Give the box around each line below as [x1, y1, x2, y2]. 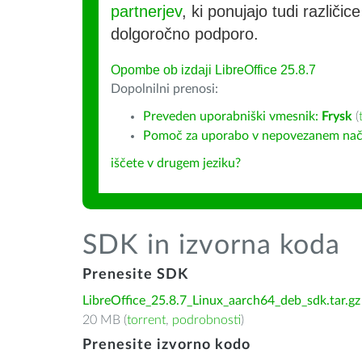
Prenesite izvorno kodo [82, 338, 250, 352]
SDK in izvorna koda [82, 232, 340, 259]
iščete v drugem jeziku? [111, 157, 241, 170]
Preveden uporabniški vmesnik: [143, 110, 322, 123]
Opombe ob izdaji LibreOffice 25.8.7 [111, 63, 316, 77]
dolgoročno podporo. [111, 25, 259, 43]
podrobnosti [172, 314, 241, 326]
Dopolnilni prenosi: [111, 82, 218, 95]
